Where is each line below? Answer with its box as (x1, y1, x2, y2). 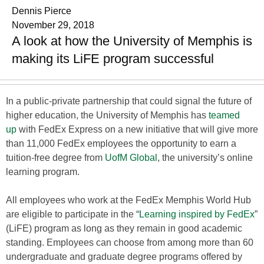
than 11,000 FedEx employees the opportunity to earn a (6, 138, 236, 148)
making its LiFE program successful (12, 51, 214, 66)
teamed (209, 110, 240, 120)
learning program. (6, 167, 80, 177)
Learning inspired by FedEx (139, 209, 255, 219)
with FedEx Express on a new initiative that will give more (16, 124, 258, 134)
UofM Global (105, 153, 157, 163)
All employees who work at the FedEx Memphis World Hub (6, 195, 251, 205)
